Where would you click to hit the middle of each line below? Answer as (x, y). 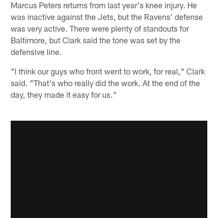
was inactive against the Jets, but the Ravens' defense (107, 16)
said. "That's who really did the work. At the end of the (106, 82)
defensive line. (36, 51)
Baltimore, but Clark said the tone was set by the (96, 40)
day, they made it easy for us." (64, 94)
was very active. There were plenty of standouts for (100, 28)
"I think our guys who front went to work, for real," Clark (108, 71)
